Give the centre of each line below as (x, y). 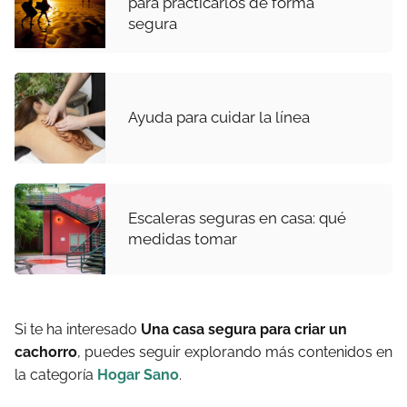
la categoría (56, 374)
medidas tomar (183, 238)
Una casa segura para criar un (244, 329)
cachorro (46, 352)
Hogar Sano (138, 374)
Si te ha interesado (78, 329)
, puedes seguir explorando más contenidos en (235, 352)
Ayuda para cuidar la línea (219, 118)
